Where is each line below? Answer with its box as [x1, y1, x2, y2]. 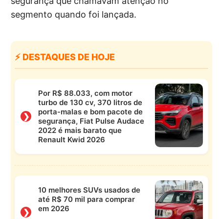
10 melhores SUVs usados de [38, 185, 140, 195]
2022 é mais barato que [38, 125, 122, 135]
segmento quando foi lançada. [11, 9, 137, 20]
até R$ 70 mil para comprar [38, 194, 135, 204]
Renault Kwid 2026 [38, 134, 105, 144]
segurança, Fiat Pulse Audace [38, 116, 144, 126]
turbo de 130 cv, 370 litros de [38, 97, 142, 107]
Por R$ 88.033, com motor [38, 88, 132, 98]
